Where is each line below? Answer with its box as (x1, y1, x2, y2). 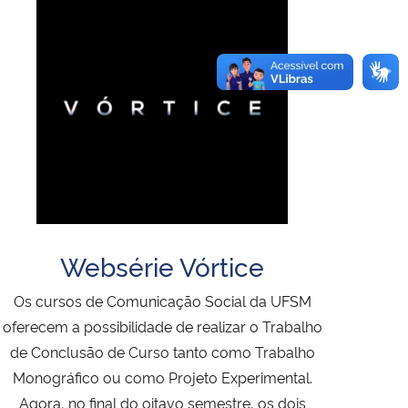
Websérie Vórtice (60, 247, 264, 283)
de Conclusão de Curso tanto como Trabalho (9, 341, 315, 362)
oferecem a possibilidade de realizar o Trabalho (2, 315, 322, 336)
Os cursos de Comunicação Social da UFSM (13, 290, 311, 311)
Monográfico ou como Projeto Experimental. (12, 366, 312, 387)
